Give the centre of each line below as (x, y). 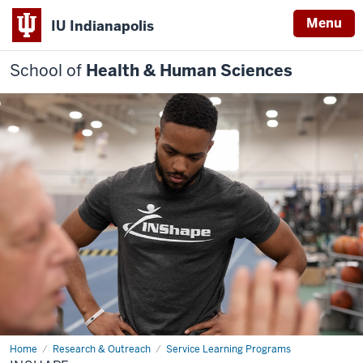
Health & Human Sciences (189, 70)
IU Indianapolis (102, 26)
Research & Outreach (102, 349)
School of (48, 70)
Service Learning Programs (228, 349)
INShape (45, 349)
